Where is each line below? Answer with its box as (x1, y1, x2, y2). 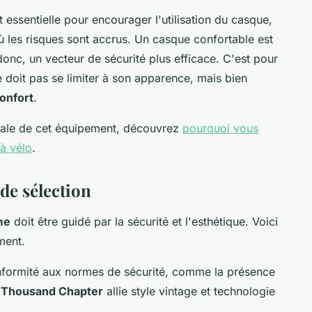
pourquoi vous (182, 120, 258, 135)
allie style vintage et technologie (103, 283, 275, 298)
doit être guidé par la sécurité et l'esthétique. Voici (10, 214, 278, 228)
